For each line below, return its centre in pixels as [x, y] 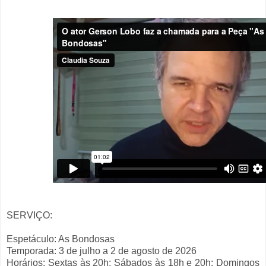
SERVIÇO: [29, 216]
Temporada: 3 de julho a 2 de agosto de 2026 [102, 251]
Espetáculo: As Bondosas [61, 239]
